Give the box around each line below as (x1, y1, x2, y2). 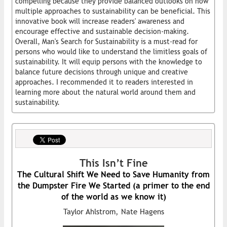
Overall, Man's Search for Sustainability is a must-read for (15, 37, 198, 46)
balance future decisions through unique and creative (15, 67, 188, 76)
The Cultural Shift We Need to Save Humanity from (17, 169, 210, 179)
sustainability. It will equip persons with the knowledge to (15, 57, 202, 66)
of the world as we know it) (61, 192, 166, 202)
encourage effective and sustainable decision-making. (15, 27, 189, 35)
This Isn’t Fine (79, 157, 148, 169)
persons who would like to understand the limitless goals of (15, 47, 207, 56)
